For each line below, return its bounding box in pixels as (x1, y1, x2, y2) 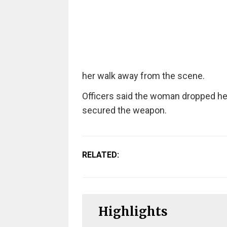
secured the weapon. (82, 104, 167, 116)
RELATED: (82, 149, 119, 160)
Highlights (98, 203, 168, 219)
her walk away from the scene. (82, 70, 205, 81)
